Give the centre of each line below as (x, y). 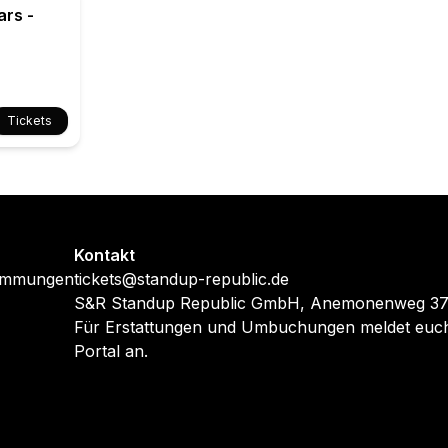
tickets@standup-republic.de (181, 279)
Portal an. (111, 351)
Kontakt (104, 255)
